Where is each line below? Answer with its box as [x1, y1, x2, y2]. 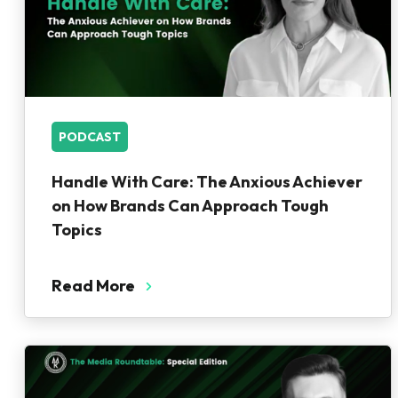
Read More [52, 275, 135, 296]
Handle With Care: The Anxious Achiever [52, 171, 362, 192]
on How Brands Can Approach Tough [52, 195, 329, 216]
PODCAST [59, 129, 121, 145]
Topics [52, 219, 102, 240]
